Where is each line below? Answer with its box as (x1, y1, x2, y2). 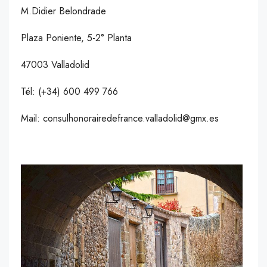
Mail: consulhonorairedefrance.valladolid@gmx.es (21, 111, 219, 126)
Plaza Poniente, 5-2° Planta (21, 31, 132, 45)
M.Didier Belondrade (21, 4, 106, 18)
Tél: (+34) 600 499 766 (21, 85, 121, 99)
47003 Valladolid (21, 58, 89, 72)
